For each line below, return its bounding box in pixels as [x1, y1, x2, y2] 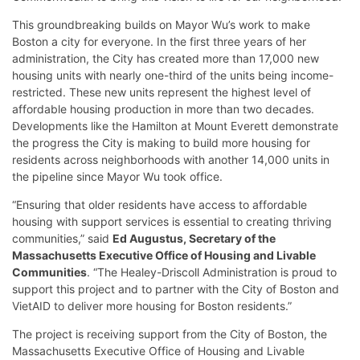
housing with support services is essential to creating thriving [12, 214, 332, 228]
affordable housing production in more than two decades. [12, 101, 314, 116]
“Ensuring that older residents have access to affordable [12, 197, 307, 211]
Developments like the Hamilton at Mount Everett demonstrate [12, 118, 338, 133]
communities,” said [12, 231, 112, 245]
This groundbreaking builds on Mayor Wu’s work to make [12, 17, 310, 31]
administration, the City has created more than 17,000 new [12, 51, 319, 65]
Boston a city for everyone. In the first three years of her [12, 34, 306, 48]
